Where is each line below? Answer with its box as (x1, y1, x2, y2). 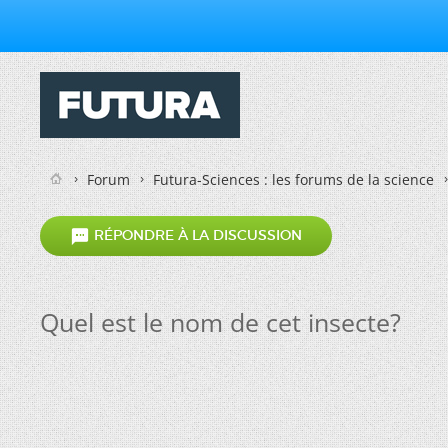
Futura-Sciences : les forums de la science (153, 170, 434, 189)
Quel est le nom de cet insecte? (40, 305, 401, 339)
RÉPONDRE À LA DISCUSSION (90, 226, 302, 245)
